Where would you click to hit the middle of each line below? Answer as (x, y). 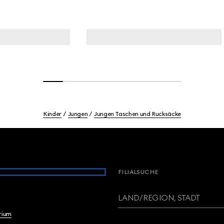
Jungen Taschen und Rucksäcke (137, 114)
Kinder (52, 114)
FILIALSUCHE (138, 172)
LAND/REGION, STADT (159, 198)
